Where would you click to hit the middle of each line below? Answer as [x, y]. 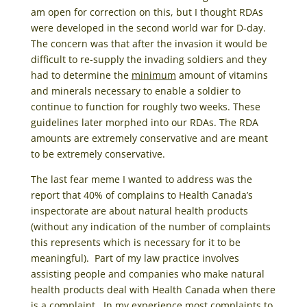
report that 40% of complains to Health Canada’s [142, 195]
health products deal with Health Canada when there [153, 289]
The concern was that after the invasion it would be [149, 43]
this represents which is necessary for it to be [135, 242]
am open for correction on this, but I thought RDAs [147, 12]
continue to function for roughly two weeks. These [145, 106]
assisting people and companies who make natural [147, 273]
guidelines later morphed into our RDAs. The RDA [144, 122]
